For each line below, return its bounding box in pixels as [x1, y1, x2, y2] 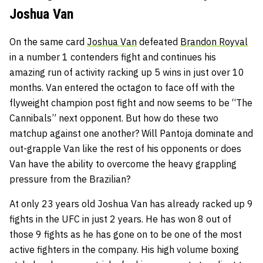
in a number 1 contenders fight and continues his [9, 51, 216, 63]
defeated [137, 36, 180, 48]
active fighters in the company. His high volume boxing [9, 244, 239, 256]
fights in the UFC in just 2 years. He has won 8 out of [9, 213, 231, 225]
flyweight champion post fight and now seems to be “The [9, 97, 252, 109]
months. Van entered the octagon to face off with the [9, 82, 235, 94]
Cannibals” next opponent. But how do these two [9, 112, 218, 124]
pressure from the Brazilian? [9, 173, 130, 186]
